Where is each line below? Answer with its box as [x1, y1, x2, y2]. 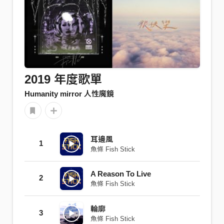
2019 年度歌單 [24, 72, 102, 86]
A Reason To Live [90, 169, 151, 178]
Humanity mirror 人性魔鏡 [24, 89, 114, 98]
